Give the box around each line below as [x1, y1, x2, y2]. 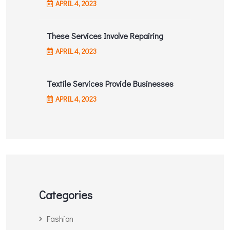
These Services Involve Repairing [46, 30, 165, 41]
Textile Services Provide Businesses [46, 78, 174, 89]
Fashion [46, 213, 73, 224]
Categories [39, 187, 92, 202]
